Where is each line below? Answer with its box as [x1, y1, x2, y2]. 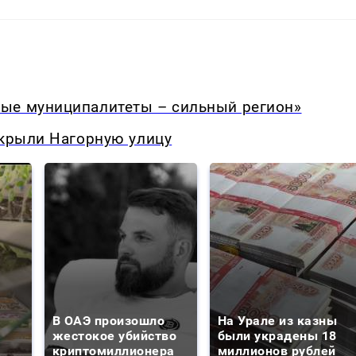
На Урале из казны [218, 313, 338, 329]
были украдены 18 [218, 328, 337, 344]
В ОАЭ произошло [52, 313, 165, 329]
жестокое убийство [52, 328, 177, 344]
